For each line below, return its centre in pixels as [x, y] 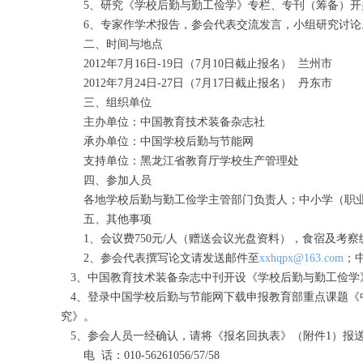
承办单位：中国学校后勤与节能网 [157, 141]
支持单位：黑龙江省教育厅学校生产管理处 [180, 161]
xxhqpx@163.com [301, 258]
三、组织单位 [106, 102]
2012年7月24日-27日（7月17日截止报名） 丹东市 [196, 83]
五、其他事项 [106, 219]
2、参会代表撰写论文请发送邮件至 [160, 258]
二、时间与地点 [112, 44]
